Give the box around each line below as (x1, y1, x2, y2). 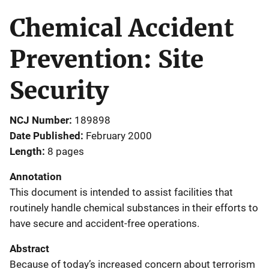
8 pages (47, 145, 84, 157)
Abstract (10, 242, 49, 255)
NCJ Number (10, 113, 69, 126)
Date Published (10, 129, 80, 142)
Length (10, 145, 42, 157)
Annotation (10, 170, 62, 183)
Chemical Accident (10, 13, 234, 43)
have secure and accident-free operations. (10, 217, 199, 229)
